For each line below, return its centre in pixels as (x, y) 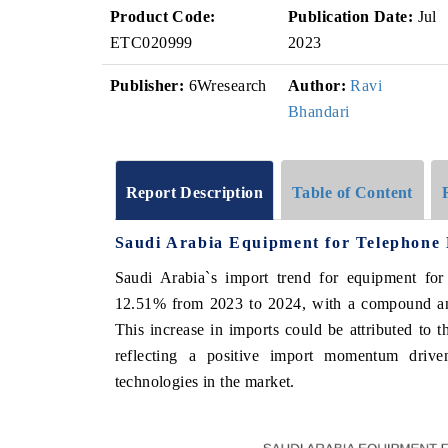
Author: (317, 85)
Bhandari (319, 111)
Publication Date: (351, 16)
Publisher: (147, 85)
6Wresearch (225, 85)
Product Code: (163, 16)
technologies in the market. (204, 381)
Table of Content (352, 192)
